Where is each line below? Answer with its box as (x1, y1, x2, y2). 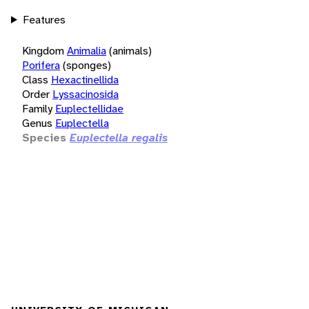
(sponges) (63, 57, 111, 72)
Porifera (22, 57, 60, 72)
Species (22, 130, 66, 145)
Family (22, 101, 52, 116)
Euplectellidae (55, 101, 123, 116)
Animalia (67, 43, 106, 58)
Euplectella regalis (70, 130, 168, 145)
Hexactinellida (51, 72, 119, 87)
